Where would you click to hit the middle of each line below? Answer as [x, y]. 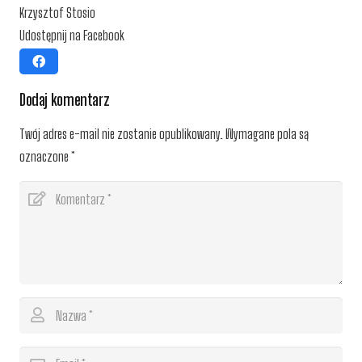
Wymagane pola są [266, 133]
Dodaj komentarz [66, 99]
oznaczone [45, 156]
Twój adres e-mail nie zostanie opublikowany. [121, 133]
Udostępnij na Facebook [72, 35]
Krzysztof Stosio [57, 13]
